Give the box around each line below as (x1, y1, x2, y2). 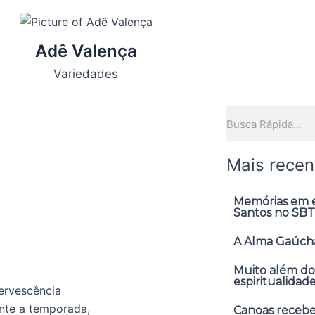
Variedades (53, 66, 118, 81)
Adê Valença (34, 40, 137, 61)
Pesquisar (225, 108, 277, 122)
